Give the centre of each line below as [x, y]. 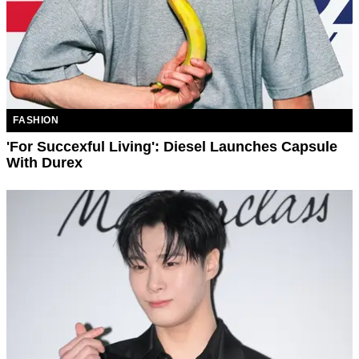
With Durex [45, 162]
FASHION [36, 120]
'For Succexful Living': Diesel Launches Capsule [172, 146]
